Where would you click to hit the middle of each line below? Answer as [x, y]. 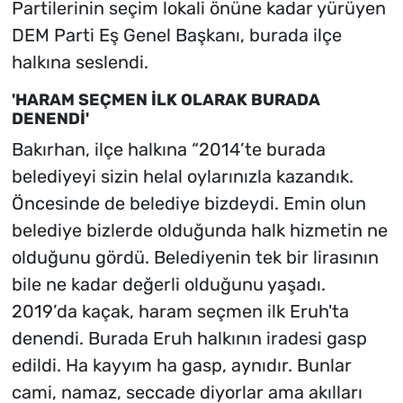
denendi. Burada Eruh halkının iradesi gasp [189, 339]
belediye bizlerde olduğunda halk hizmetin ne [199, 231]
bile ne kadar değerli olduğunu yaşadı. [168, 285]
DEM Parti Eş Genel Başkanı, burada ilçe [176, 35]
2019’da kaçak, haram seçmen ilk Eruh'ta [180, 312]
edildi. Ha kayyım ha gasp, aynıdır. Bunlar [181, 366]
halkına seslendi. [80, 62]
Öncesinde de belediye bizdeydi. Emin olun [188, 204]
